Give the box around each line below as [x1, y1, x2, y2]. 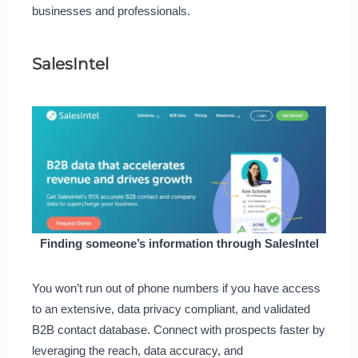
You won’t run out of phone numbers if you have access [31, 280, 320, 295]
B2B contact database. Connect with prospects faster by [31, 322, 325, 336]
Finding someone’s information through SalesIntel [39, 236, 319, 250]
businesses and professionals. [31, 4, 190, 18]
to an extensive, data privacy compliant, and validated [31, 301, 310, 316]
